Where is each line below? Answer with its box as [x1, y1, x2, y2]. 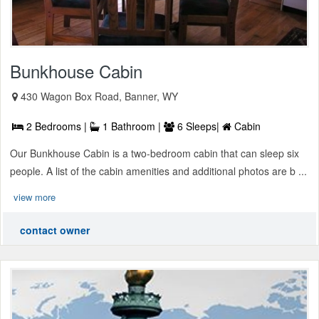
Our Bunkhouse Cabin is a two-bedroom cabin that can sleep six [10, 146, 299, 161]
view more [14, 190, 56, 204]
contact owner [20, 223, 90, 238]
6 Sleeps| [174, 119, 222, 134]
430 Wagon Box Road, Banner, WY [21, 89, 178, 104]
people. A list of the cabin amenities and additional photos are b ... [10, 164, 307, 179]
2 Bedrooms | [23, 119, 90, 134]
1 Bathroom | [100, 119, 164, 134]
